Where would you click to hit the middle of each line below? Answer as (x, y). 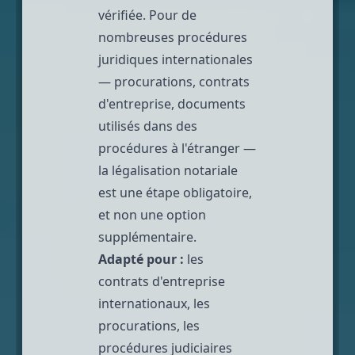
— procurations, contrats (174, 81)
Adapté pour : (141, 259)
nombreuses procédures (173, 37)
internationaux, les (154, 303)
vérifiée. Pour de (147, 15)
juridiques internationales (176, 59)
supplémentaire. (147, 237)
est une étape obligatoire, (175, 192)
